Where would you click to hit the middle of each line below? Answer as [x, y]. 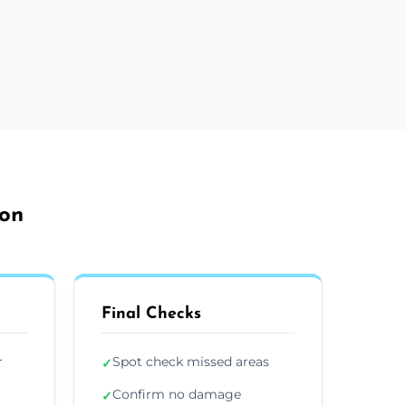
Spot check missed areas [191, 361]
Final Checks [151, 314]
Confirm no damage [177, 394]
